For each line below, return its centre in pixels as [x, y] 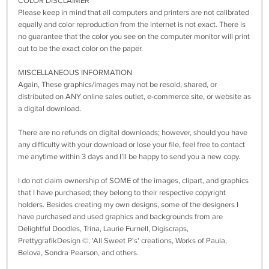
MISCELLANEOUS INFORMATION [75, 73]
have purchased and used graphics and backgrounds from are [120, 217]
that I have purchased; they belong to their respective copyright [122, 193]
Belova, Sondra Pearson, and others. [78, 253]
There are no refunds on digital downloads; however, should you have [133, 133]
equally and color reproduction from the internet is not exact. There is [132, 25]
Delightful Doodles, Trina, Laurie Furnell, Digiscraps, [103, 229]
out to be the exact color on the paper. [80, 49]
